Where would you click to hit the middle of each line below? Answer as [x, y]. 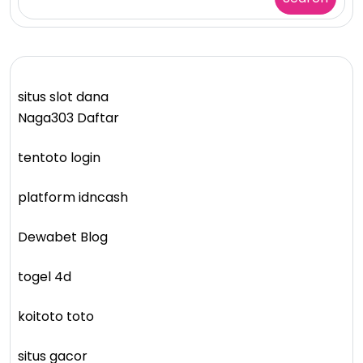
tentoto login [59, 157]
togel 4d [45, 276]
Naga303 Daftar [68, 117]
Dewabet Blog [63, 237]
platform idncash [73, 197]
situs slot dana [63, 96]
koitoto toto [56, 316]
